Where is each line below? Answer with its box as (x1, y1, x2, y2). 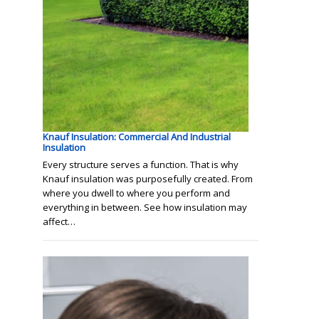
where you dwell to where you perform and (43, 186, 230, 199)
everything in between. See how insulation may (43, 200, 247, 214)
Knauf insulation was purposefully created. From (43, 172, 253, 185)
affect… (43, 214, 75, 228)
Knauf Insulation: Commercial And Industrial (43, 130, 231, 143)
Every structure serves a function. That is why (43, 157, 239, 171)
